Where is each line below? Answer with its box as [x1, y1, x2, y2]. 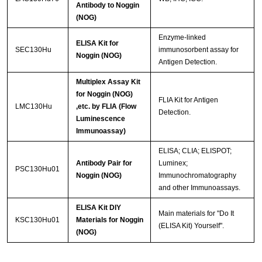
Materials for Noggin [75, 216, 143, 225]
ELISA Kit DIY [75, 204, 121, 212]
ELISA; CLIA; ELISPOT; [158, 147, 232, 156]
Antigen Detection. [158, 58, 217, 67]
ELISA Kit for [75, 39, 119, 48]
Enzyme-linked [158, 33, 206, 42]
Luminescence [75, 115, 125, 123]
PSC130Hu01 [15, 165, 60, 174]
